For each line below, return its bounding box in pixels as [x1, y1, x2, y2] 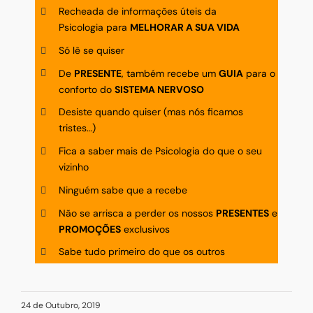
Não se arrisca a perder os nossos [58, 206, 216, 219]
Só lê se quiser [58, 43, 124, 57]
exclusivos [120, 222, 170, 235]
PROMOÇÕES [58, 222, 121, 235]
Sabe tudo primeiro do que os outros [58, 245, 225, 259]
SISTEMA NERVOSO [114, 82, 204, 96]
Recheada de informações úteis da [58, 5, 217, 17]
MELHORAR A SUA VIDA [129, 21, 240, 34]
